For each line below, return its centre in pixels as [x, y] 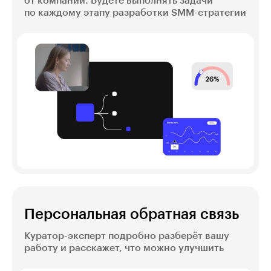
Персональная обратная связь [132, 214]
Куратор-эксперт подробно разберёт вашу [127, 236]
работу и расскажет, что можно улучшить [124, 248]
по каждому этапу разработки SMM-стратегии [135, 13]
